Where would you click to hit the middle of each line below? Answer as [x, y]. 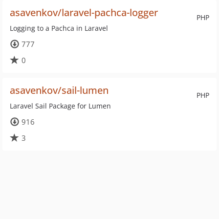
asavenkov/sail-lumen [59, 90]
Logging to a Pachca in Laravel [59, 28]
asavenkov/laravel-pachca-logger [84, 12]
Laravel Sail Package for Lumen [60, 106]
